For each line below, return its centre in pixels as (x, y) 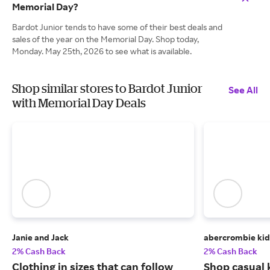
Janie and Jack (40, 237)
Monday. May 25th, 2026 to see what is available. (102, 51)
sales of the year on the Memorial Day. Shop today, (105, 39)
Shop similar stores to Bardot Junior (107, 88)
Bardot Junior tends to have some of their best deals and (117, 27)
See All (243, 90)
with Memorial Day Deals (79, 103)
